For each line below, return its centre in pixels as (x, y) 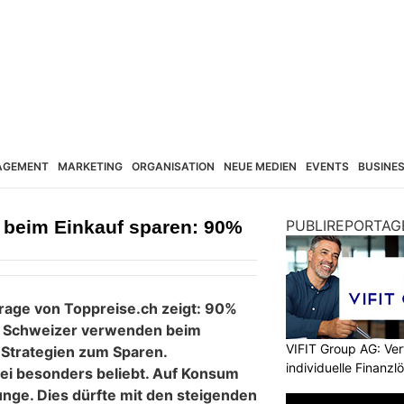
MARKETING (90, 166)
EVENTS (327, 166)
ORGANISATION (173, 166)
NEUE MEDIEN (260, 166)
